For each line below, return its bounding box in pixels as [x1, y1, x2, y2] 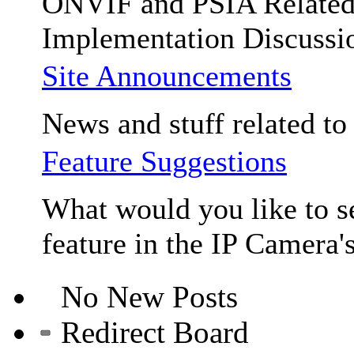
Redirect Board [53, 314, 249, 349]
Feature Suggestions [42, 144, 287, 178]
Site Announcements [42, 58, 292, 92]
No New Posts [53, 279, 238, 314]
